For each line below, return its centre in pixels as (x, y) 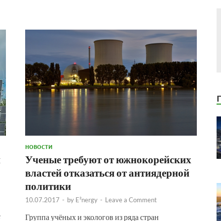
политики (48, 185)
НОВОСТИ (39, 146)
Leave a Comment (131, 200)
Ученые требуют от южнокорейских (108, 159)
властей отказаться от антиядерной (107, 172)
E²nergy (87, 200)
